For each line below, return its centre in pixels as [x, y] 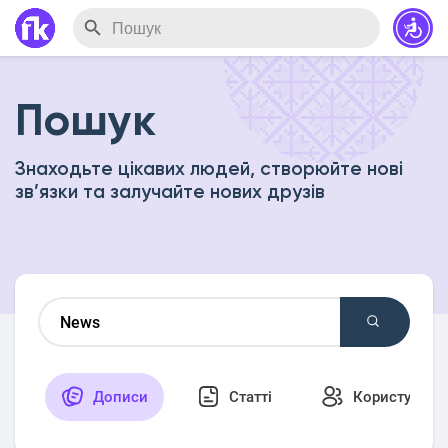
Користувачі [394, 397]
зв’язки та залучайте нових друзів [170, 192]
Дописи [118, 397]
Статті [248, 397]
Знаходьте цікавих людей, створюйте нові [209, 169]
